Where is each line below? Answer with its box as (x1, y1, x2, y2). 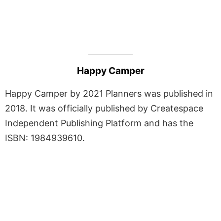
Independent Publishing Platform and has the (5, 117, 193, 128)
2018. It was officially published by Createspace (5, 103, 203, 113)
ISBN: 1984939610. (5, 132, 85, 143)
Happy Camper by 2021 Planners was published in (5, 88, 213, 99)
